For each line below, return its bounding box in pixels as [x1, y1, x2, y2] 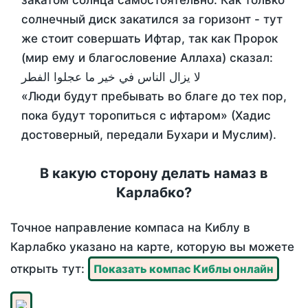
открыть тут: [10, 262, 88, 276]
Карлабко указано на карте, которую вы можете [10, 240, 294, 254]
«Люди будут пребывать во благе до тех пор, [21, 89, 287, 104]
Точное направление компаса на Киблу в [10, 221, 250, 235]
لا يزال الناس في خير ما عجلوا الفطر [21, 70, 201, 85]
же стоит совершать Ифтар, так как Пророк [21, 32, 278, 46]
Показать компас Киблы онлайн [93, 262, 274, 276]
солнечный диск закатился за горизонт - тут [21, 12, 283, 27]
